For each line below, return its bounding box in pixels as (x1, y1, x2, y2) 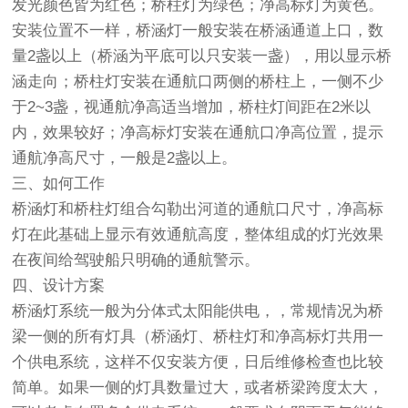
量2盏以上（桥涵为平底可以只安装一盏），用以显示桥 (12, 47, 393, 65)
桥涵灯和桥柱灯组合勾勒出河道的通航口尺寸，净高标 (12, 200, 384, 218)
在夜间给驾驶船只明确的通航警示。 (12, 251, 260, 269)
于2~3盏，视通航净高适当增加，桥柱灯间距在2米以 (12, 98, 372, 116)
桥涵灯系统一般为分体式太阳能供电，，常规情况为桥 (12, 302, 384, 320)
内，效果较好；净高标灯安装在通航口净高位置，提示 (12, 124, 384, 141)
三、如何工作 (12, 175, 106, 192)
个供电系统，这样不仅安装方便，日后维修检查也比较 (12, 353, 384, 371)
